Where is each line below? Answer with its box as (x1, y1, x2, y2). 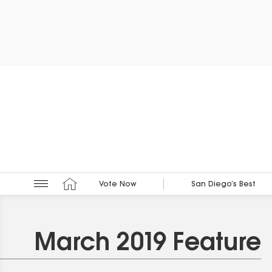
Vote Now (98, 181, 137, 189)
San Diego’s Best (191, 181, 256, 189)
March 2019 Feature (34, 231, 261, 256)
